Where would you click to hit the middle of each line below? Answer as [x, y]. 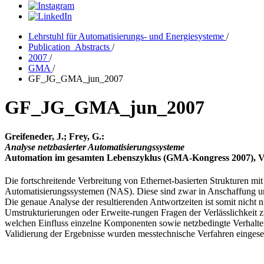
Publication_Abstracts [70, 47]
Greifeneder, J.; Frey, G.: [55, 136]
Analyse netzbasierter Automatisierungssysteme [95, 147]
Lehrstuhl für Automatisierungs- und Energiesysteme [127, 36]
